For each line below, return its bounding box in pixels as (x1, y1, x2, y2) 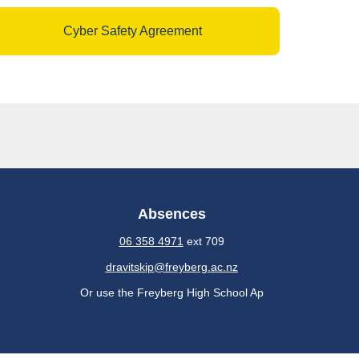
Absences (137, 206, 206, 222)
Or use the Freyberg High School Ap (79, 286, 264, 299)
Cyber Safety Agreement (63, 24, 203, 38)
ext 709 (183, 235, 224, 248)
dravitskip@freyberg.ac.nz (105, 260, 238, 273)
